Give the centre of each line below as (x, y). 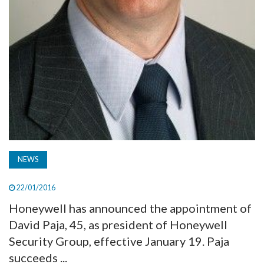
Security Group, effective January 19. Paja (119, 241)
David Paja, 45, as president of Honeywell (118, 224)
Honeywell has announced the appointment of (130, 208)
